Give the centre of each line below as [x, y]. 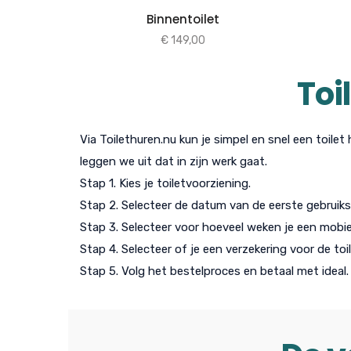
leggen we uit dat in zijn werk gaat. [174, 161]
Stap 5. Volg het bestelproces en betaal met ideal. [214, 271]
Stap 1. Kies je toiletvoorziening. [165, 183]
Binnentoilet [183, 19]
